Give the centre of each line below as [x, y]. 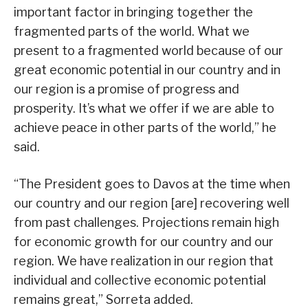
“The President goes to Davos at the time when [152, 184]
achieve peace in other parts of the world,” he [145, 128]
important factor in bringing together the [133, 12]
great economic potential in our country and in [147, 70]
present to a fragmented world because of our [148, 51]
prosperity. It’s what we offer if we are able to [144, 109]
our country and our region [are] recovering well [152, 203]
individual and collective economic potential [140, 280]
